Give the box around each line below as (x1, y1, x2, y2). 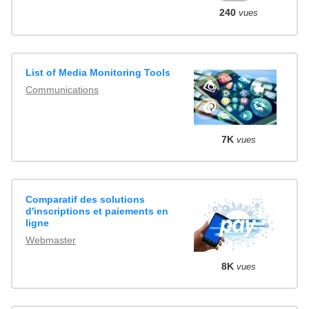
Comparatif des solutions (26, 193, 146, 205)
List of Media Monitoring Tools (26, 66, 171, 78)
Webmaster (26, 234, 77, 246)
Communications (26, 83, 99, 95)
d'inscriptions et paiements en (26, 205, 169, 217)
